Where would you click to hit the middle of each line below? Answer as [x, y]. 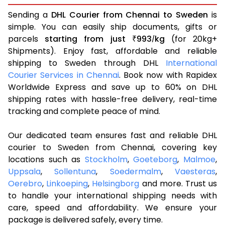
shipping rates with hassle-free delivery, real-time [113, 99]
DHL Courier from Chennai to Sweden [130, 15]
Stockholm [106, 159]
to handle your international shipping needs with [113, 195]
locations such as [46, 159]
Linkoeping [67, 183]
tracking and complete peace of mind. [84, 111]
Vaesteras [195, 171]
